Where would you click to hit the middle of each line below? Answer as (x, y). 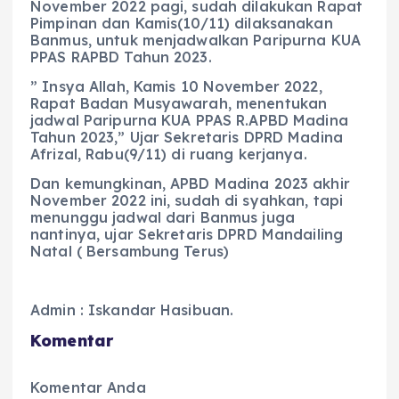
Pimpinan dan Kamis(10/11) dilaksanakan (182, 24)
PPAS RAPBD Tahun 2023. (121, 57)
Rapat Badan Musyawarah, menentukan (179, 104)
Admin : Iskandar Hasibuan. (132, 310)
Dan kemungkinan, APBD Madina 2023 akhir (190, 184)
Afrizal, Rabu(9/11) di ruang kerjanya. (169, 155)
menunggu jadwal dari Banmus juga (163, 218)
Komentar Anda (88, 387)
